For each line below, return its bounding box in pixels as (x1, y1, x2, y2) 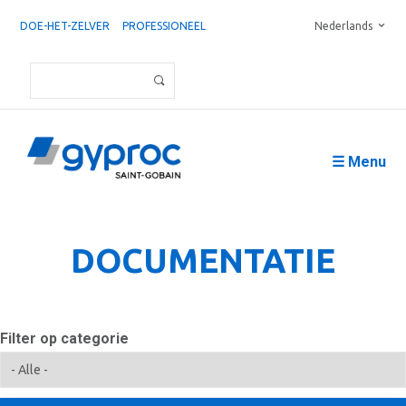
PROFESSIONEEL (122, 20, 206, 32)
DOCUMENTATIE (71, 242, 335, 279)
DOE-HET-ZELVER (20, 20, 110, 32)
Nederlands (314, 20, 372, 32)
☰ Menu (332, 153, 386, 170)
